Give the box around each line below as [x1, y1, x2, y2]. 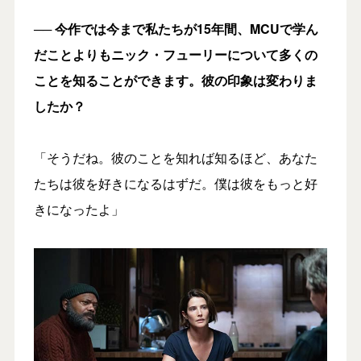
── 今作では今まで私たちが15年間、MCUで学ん [33, 19, 318, 38]
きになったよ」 [33, 199, 124, 218]
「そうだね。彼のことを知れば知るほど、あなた [33, 147, 317, 167]
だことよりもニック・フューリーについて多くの [33, 44, 317, 64]
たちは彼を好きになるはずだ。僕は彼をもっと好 [33, 173, 317, 193]
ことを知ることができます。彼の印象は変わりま [33, 70, 317, 89]
